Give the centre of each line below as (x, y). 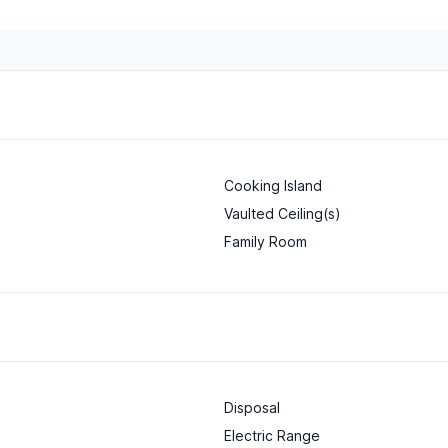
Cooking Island (273, 186)
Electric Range (272, 436)
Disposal (252, 408)
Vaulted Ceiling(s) (282, 214)
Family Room (265, 242)
